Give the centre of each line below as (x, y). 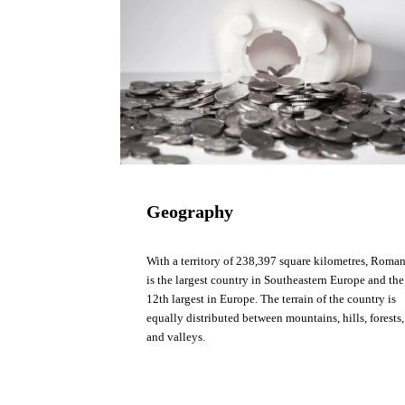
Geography (190, 212)
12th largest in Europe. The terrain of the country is (272, 299)
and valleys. (178, 337)
